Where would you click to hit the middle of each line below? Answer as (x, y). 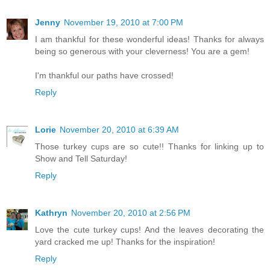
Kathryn (51, 212)
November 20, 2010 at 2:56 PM (131, 212)
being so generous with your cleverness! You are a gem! (142, 51)
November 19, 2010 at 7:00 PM (124, 22)
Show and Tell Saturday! (81, 158)
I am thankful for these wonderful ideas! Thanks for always (149, 39)
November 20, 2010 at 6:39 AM (119, 129)
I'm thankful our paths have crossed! (104, 75)
